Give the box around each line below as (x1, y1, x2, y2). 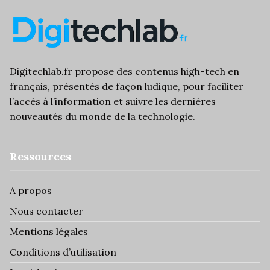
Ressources (10, 149, 71, 163)
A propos (10, 184, 52, 196)
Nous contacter (10, 205, 83, 217)
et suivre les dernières (111, 95, 216, 107)
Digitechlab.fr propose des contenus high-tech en (10, 65, 239, 77)
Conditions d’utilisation (10, 246, 116, 258)
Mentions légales (10, 225, 88, 237)
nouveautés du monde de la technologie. (10, 110, 195, 122)
